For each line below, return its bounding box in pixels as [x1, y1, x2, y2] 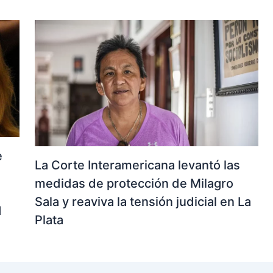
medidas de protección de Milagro [34, 176, 233, 191]
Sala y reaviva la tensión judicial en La [34, 194, 251, 210]
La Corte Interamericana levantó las [34, 158, 240, 173]
